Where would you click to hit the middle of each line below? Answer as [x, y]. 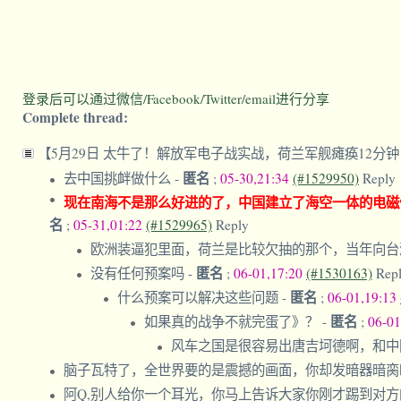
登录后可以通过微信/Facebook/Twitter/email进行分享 [176, 98]
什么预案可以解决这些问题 [200, 298]
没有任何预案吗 [139, 273]
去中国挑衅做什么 [119, 179]
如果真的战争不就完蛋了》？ [233, 322]
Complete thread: [75, 117]
